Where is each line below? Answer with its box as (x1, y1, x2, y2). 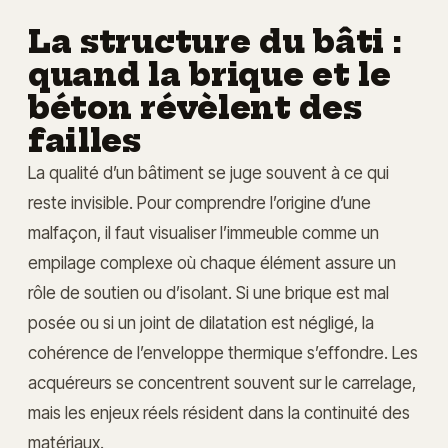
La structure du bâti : (28, 22, 402, 61)
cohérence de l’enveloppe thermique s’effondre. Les (28, 341, 418, 363)
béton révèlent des (28, 88, 362, 127)
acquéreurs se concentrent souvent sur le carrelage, (28, 371, 416, 393)
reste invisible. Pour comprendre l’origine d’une (28, 191, 371, 213)
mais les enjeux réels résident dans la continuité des (28, 401, 410, 423)
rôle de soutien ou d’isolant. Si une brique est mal (28, 281, 389, 303)
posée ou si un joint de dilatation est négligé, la (28, 311, 374, 333)
